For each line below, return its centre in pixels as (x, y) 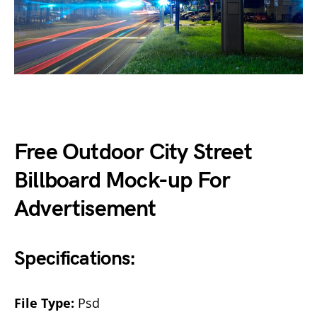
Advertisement (85, 209)
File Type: (44, 302)
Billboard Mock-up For (122, 180)
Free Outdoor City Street (133, 152)
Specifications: (75, 258)
